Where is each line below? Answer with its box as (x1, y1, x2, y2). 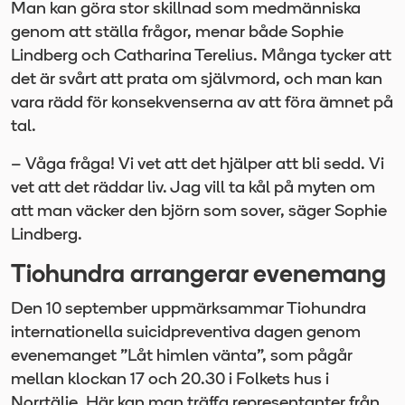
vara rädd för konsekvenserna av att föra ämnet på (11, 94, 393, 112)
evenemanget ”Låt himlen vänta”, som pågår (11, 347, 353, 365)
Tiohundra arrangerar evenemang (11, 263, 386, 288)
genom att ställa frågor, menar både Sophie (11, 24, 344, 42)
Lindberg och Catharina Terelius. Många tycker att (11, 47, 391, 65)
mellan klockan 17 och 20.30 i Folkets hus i (11, 371, 329, 389)
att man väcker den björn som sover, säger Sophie (11, 202, 387, 221)
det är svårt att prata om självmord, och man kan (11, 71, 382, 89)
